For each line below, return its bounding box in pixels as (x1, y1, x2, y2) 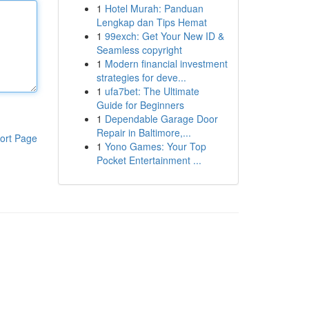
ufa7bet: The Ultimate (104, 84, 199, 98)
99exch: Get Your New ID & (104, 29, 224, 43)
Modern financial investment (104, 57, 228, 70)
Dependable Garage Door (104, 112, 218, 126)
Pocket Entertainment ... (96, 153, 201, 167)
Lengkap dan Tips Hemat (96, 15, 207, 29)
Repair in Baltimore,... (96, 126, 191, 139)
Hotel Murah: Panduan (104, 1, 203, 15)
